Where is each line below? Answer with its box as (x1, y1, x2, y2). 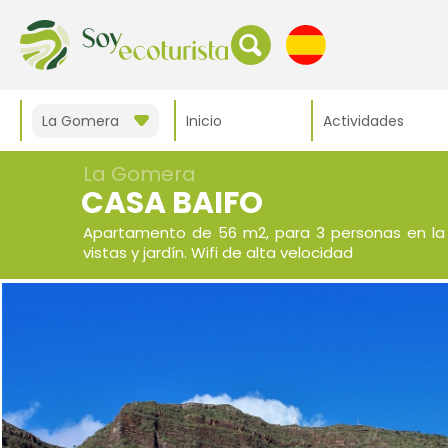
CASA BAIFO (80, 182, 263, 224)
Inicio (186, 110, 222, 131)
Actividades (323, 110, 404, 131)
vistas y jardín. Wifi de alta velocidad (82, 242, 353, 263)
